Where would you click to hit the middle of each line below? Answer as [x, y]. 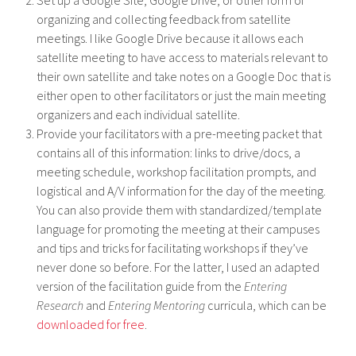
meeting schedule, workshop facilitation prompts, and [177, 171]
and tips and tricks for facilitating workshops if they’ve [173, 248]
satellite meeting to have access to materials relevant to [183, 57]
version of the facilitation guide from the [141, 286]
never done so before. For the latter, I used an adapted [178, 267]
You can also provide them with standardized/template [180, 209]
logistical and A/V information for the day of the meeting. [182, 190]
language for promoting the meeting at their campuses [178, 228]
